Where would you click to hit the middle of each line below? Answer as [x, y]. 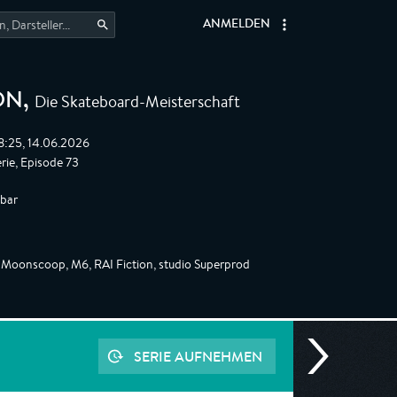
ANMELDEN [236, 25]
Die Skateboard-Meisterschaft [137, 101]
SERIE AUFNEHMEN [198, 356]
